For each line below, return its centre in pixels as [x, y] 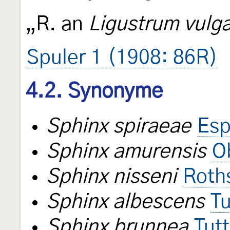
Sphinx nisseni [111, 177]
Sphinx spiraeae [119, 126]
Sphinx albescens [125, 202]
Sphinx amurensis [126, 151]
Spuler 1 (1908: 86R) [122, 58]
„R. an [57, 25]
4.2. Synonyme [94, 92]
